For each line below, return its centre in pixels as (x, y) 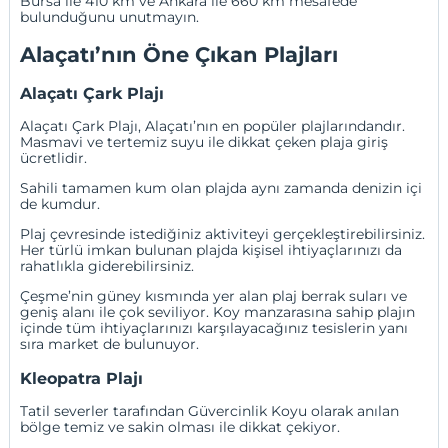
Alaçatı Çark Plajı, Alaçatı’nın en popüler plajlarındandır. (213, 126)
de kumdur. (62, 204)
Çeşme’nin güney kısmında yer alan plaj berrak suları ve (214, 296)
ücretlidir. (54, 158)
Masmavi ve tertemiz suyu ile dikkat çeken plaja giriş (204, 142)
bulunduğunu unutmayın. (112, 17)
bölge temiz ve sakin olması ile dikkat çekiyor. (180, 427)
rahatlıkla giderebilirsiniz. (107, 266)
